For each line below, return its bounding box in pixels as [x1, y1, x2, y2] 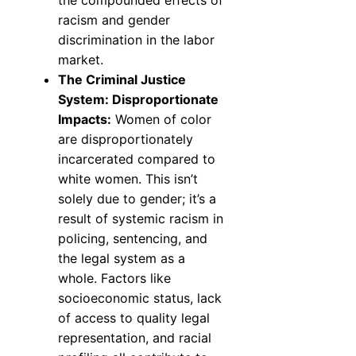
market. [58, 52, 103, 68]
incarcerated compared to [58, 151, 215, 168]
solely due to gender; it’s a [58, 191, 216, 207]
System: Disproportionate [58, 91, 219, 108]
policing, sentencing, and [58, 230, 207, 247]
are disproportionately [58, 131, 193, 148]
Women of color [111, 111, 211, 128]
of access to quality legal [58, 310, 210, 327]
